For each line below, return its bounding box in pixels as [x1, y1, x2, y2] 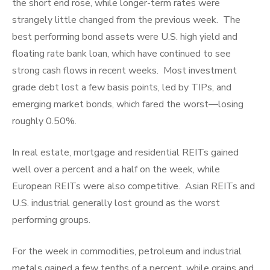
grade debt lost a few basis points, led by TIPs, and [12, 81, 231, 95]
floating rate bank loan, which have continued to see [12, 47, 231, 61]
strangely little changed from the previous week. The [12, 13, 240, 27]
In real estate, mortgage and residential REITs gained [12, 146, 239, 160]
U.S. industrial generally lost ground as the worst [12, 196, 220, 210]
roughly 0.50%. [12, 115, 77, 128]
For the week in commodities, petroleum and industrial [12, 245, 242, 259]
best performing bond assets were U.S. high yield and [12, 30, 237, 44]
